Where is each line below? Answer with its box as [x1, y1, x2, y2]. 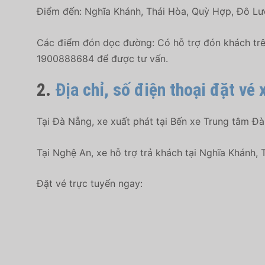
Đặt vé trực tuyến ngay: [37, 177, 143, 190]
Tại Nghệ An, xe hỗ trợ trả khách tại [37, 146, 199, 159]
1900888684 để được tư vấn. [37, 52, 168, 64]
